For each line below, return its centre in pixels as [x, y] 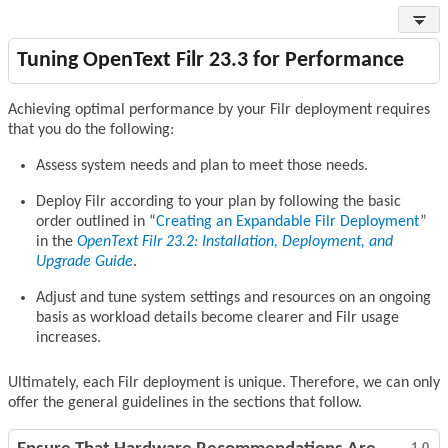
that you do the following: [91, 130]
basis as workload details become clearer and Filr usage [217, 318]
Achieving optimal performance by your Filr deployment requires [219, 110]
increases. [68, 338]
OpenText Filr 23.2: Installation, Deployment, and [235, 242]
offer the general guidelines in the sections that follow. [185, 403]
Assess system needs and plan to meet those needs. [202, 166]
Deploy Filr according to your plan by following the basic [218, 202]
